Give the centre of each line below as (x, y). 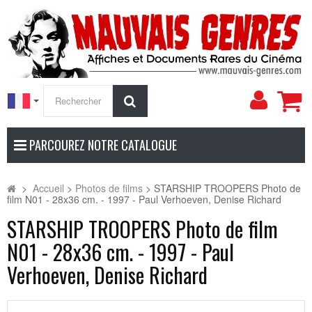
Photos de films (109, 188)
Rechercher (167, 100)
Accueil (48, 188)
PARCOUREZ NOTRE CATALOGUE (102, 145)
